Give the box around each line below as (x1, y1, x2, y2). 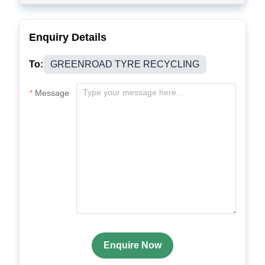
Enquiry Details (29, 31, 106, 43)
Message (35, 88, 69, 98)
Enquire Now (104, 240, 161, 250)
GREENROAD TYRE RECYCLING (50, 59, 199, 69)
